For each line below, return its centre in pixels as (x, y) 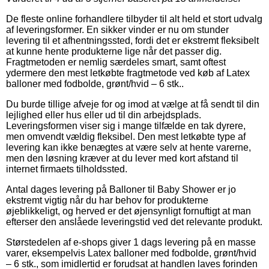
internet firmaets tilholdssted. (67, 169)
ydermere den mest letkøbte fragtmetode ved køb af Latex (128, 73)
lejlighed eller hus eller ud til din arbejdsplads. (104, 115)
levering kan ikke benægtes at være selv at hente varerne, (128, 147)
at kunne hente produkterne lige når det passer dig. (114, 51)
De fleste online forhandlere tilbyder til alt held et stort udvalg (134, 19)
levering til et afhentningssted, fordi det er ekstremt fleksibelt (132, 40)
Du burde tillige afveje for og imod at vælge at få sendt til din (133, 104)
